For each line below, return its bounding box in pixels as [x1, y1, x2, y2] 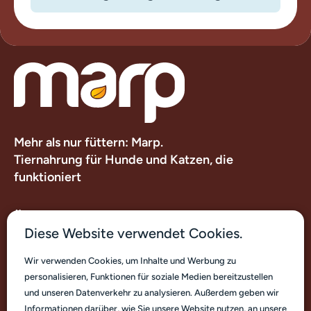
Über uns [14, 209, 65, 225]
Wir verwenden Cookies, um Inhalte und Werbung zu [24, 255, 236, 266]
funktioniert [14, 169, 81, 185]
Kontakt [14, 277, 59, 293]
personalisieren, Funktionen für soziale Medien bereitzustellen [24, 271, 273, 282]
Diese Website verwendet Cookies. [24, 225, 242, 242]
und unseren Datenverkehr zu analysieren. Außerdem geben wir [24, 287, 279, 298]
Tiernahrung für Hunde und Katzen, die [14, 152, 233, 168]
